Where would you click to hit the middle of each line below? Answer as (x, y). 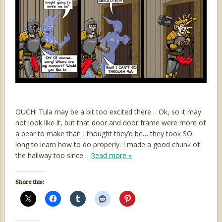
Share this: (29, 182)
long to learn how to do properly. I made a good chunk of (107, 145)
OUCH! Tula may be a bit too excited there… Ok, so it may (108, 112)
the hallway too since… (53, 156)
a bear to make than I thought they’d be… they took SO (104, 134)
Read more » (111, 156)
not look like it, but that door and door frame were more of (110, 123)
